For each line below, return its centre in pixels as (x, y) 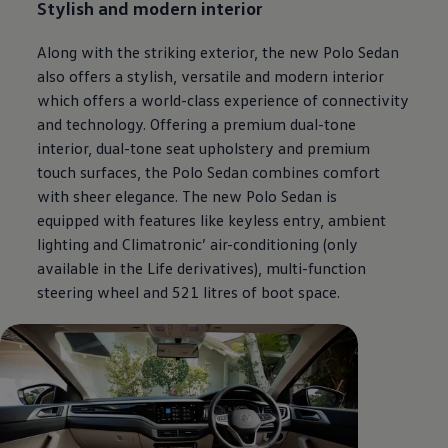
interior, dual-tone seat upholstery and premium (204, 148)
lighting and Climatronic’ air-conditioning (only (198, 244)
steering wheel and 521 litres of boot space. (191, 292)
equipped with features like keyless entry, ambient (212, 220)
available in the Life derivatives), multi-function (202, 268)
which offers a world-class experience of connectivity (223, 100)
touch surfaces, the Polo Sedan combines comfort (209, 172)
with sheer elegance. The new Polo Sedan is (187, 196)
